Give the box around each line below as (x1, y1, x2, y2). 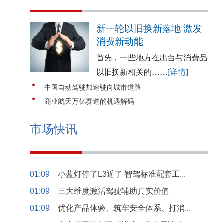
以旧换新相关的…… (96, 68, 167, 76)
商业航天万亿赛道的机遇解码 (44, 98, 134, 105)
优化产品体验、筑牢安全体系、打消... (58, 204, 191, 212)
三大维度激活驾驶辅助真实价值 (58, 187, 169, 195)
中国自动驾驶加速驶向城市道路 (44, 84, 141, 91)
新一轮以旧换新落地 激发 (96, 23, 202, 34)
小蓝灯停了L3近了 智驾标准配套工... (58, 170, 186, 178)
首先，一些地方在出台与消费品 (96, 54, 207, 62)
